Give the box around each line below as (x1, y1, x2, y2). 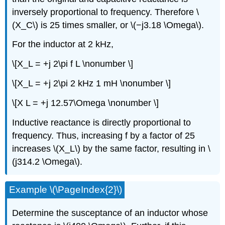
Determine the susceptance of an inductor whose (12, 208, 208, 218)
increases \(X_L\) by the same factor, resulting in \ (12, 143, 211, 154)
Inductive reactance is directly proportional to (12, 117, 191, 128)
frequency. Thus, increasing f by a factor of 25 (12, 130, 195, 141)
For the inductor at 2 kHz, (12, 39, 114, 50)
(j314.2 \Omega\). (12, 156, 83, 167)
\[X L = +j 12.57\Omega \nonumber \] (12, 97, 159, 108)
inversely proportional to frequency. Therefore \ (12, 7, 199, 17)
